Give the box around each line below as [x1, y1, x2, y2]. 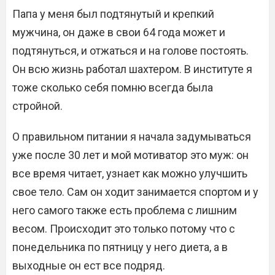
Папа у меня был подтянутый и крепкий [12, 7, 214, 20]
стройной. [12, 99, 63, 112]
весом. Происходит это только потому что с [12, 222, 235, 235]
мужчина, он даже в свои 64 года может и [12, 26, 225, 39]
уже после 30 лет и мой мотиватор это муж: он [12, 149, 249, 161]
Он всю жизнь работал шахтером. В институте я [12, 63, 252, 76]
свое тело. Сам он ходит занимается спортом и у [12, 185, 258, 198]
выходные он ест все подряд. [12, 259, 165, 272]
